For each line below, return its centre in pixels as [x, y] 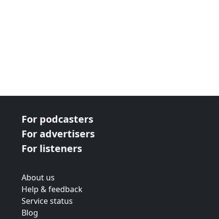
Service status [47, 201]
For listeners [52, 148]
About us [38, 177]
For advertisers [58, 134]
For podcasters [57, 119]
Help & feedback [52, 189]
